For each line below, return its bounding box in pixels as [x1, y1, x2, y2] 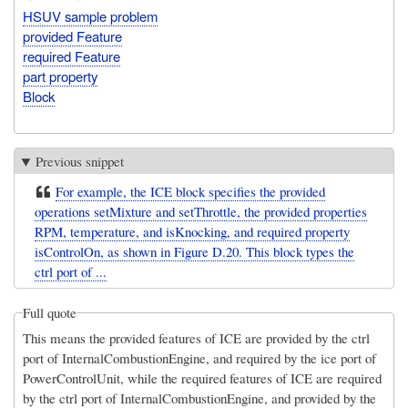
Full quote [23, 303, 77, 322]
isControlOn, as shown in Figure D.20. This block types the [35, 241, 355, 260]
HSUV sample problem [23, 6, 158, 26]
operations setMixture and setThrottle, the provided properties [35, 201, 368, 220]
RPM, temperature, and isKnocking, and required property [35, 221, 351, 240]
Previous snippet [36, 152, 125, 171]
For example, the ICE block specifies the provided [56, 181, 326, 200]
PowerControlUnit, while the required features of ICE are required [23, 368, 382, 387]
